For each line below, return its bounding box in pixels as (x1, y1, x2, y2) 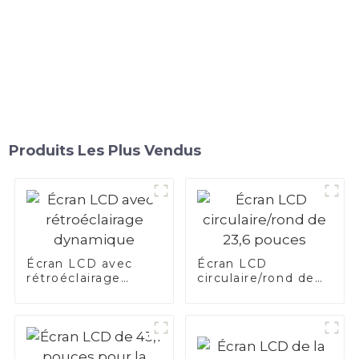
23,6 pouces (197, 284, 276, 300)
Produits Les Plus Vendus (9, 141, 202, 159)
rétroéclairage (26, 270, 121, 285)
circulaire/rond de (197, 270, 315, 285)
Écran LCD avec (26, 256, 133, 271)
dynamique (26, 284, 102, 300)
